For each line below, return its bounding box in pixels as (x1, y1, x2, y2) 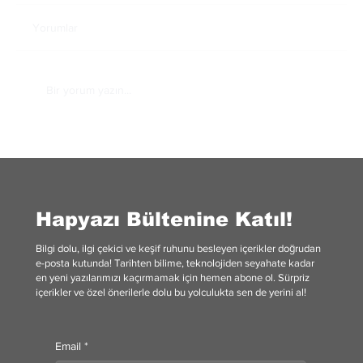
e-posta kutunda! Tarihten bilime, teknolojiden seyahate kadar (36, 257, 315, 270)
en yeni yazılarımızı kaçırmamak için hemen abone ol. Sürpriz (36, 271, 310, 284)
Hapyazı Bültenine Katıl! (36, 208, 293, 231)
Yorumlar (32, 20, 78, 34)
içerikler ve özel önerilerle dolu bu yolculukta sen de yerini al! (36, 286, 307, 299)
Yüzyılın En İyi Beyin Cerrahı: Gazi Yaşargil (60, 139, 327, 156)
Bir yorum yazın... (46, 83, 131, 97)
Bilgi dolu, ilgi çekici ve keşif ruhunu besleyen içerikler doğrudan (36, 242, 322, 255)
